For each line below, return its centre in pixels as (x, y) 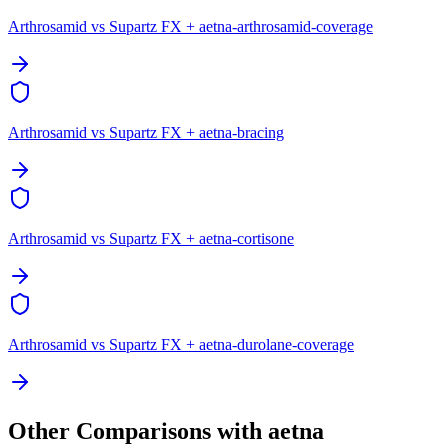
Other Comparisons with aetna (166, 430)
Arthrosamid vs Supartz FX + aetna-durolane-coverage (181, 344)
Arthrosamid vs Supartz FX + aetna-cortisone (151, 238)
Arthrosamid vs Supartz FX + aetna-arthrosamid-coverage (190, 26)
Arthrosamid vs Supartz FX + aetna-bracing (146, 132)
